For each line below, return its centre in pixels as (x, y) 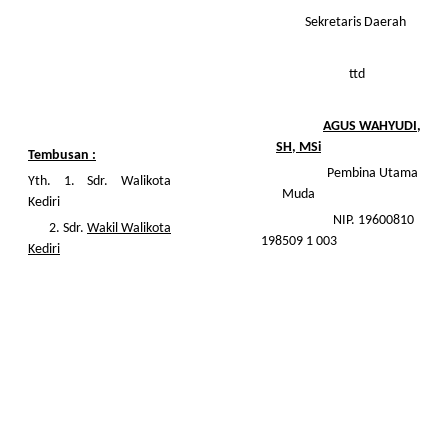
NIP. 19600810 (298, 220)
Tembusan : (62, 155)
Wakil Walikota (129, 228)
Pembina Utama (298, 173)
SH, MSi (298, 147)
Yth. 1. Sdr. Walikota (99, 181)
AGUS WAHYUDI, (372, 126)
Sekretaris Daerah (298, 22)
